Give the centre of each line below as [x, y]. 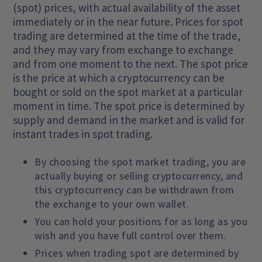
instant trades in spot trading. [83, 134]
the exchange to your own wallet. [112, 204]
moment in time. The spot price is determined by [129, 106]
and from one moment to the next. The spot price [131, 64]
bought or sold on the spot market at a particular [128, 92]
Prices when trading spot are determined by [137, 253]
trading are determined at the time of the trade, [127, 36]
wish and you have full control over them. [130, 236]
